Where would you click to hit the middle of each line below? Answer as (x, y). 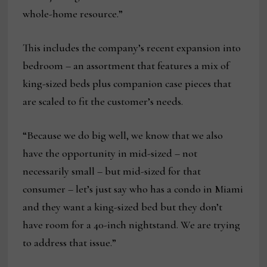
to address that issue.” (70, 243)
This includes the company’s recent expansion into (132, 48)
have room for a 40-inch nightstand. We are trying (132, 225)
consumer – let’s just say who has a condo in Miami (133, 189)
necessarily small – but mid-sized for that (112, 171)
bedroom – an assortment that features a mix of (126, 66)
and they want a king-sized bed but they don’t (123, 207)
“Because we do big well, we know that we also (123, 136)
